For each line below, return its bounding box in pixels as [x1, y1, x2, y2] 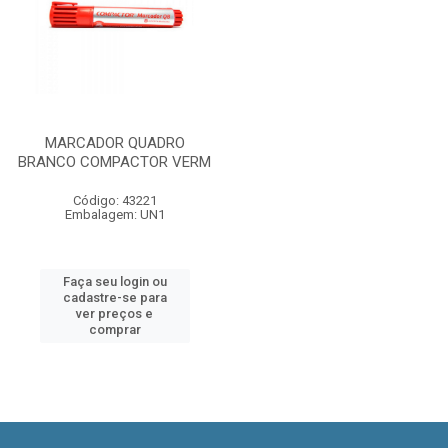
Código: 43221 [72, 193, 157, 208]
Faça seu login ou [62, 274, 167, 289]
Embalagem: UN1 [64, 207, 165, 222]
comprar [88, 322, 141, 337]
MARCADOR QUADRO [44, 134, 185, 152]
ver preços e [76, 306, 153, 321]
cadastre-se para [62, 290, 167, 305]
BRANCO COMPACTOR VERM [18, 153, 211, 171]
